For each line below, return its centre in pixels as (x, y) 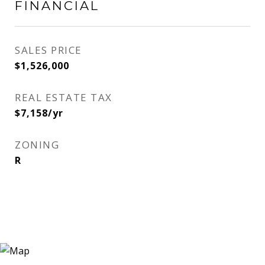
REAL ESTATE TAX (64, 97)
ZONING (37, 145)
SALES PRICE (49, 50)
